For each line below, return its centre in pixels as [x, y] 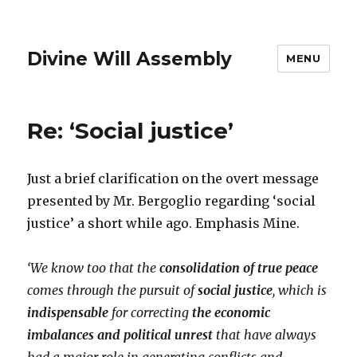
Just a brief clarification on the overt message [173, 178]
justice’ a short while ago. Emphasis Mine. [164, 223]
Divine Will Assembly [130, 59]
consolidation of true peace [239, 268]
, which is [300, 290]
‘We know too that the [94, 268]
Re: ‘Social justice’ [131, 131]
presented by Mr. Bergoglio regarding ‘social [172, 201]
